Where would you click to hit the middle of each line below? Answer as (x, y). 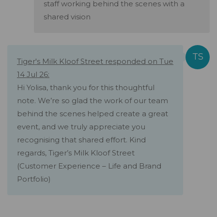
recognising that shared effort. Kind (81, 140)
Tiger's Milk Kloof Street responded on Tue (95, 62)
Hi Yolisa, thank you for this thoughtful (86, 88)
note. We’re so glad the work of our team (93, 101)
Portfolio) (34, 179)
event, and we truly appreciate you (81, 127)
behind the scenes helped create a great (93, 114)
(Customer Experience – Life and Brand (89, 166)
